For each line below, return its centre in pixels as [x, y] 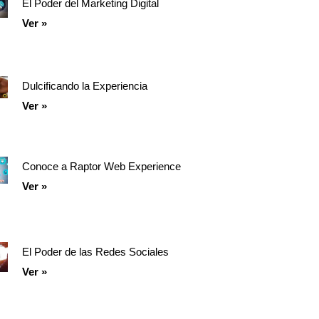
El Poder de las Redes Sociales [95, 252]
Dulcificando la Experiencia [84, 86]
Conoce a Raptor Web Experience [101, 167]
